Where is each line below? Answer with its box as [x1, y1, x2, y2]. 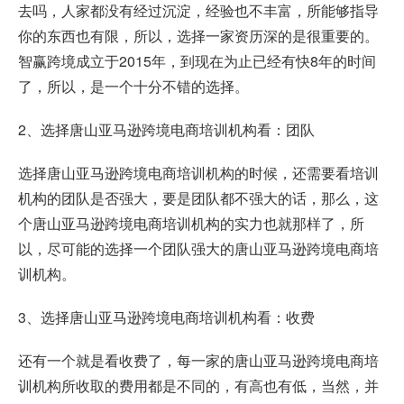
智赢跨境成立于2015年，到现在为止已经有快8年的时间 [18, 50, 376, 72]
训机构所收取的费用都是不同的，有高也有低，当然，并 [18, 375, 379, 397]
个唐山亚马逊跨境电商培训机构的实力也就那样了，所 [18, 213, 364, 234]
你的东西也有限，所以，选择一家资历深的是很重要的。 [18, 25, 379, 47]
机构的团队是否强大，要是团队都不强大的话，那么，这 [18, 188, 379, 209]
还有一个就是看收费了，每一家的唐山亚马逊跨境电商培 [18, 350, 379, 372]
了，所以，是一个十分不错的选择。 [18, 76, 249, 97]
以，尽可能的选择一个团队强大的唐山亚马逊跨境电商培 [18, 238, 379, 260]
